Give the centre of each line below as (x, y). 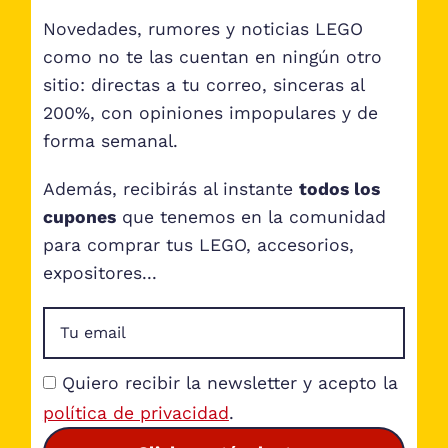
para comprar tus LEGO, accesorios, (198, 245)
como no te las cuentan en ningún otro (212, 57)
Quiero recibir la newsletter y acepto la (229, 383)
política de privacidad (135, 413)
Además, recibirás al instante (170, 189)
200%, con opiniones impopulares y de (210, 113)
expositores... (99, 273)
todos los (339, 189)
